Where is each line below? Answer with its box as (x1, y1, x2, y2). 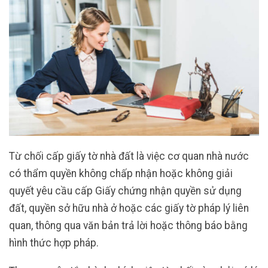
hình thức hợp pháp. (9, 236, 99, 249)
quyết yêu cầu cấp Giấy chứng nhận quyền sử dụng (9, 184, 242, 197)
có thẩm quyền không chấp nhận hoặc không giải (9, 167, 233, 179)
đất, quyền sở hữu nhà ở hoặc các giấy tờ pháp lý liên (9, 202, 249, 214)
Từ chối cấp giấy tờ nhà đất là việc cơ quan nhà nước (9, 150, 249, 162)
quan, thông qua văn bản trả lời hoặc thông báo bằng (9, 219, 248, 232)
